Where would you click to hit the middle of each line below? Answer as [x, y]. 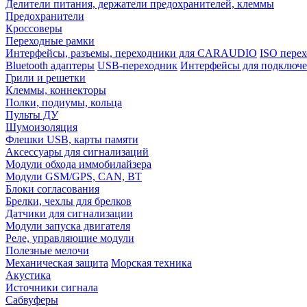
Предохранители [45, 16]
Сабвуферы [32, 299]
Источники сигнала [52, 287]
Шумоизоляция [41, 127]
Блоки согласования [52, 188]
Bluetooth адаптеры [50, 65]
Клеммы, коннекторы [56, 90]
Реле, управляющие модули [70, 238]
